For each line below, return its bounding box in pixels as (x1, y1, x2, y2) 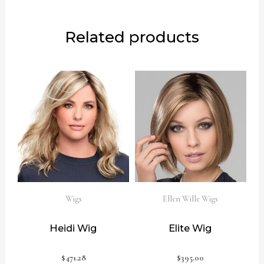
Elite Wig (169, 222, 213, 234)
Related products (65, 28, 199, 47)
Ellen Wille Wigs (163, 193, 219, 204)
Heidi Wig (49, 222, 98, 234)
